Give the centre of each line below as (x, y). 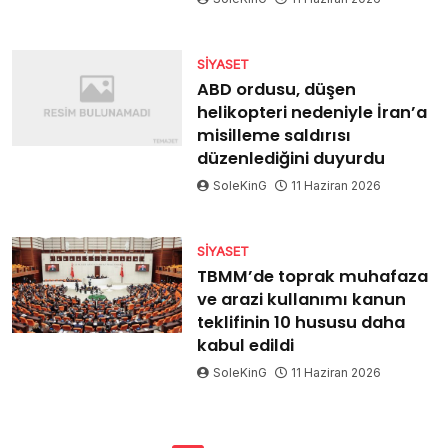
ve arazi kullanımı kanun (301, 299)
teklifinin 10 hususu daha (300, 322)
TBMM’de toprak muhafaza (312, 276)
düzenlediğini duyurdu (290, 158)
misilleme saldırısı (273, 135)
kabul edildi (245, 345)
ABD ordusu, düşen (276, 89)
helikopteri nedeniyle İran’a (311, 112)
